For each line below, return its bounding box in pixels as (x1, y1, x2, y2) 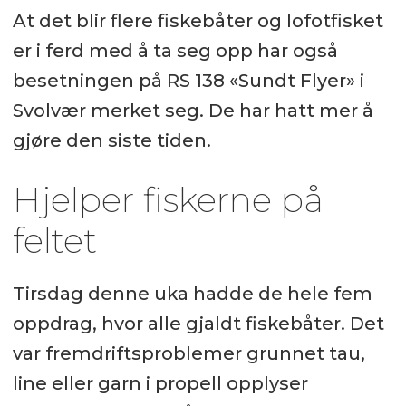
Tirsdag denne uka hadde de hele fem (12, 282, 372, 304)
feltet (12, 218, 97, 262)
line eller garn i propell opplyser (12, 372, 308, 394)
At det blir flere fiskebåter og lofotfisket (12, 9, 383, 32)
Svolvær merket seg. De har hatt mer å (12, 99, 373, 121)
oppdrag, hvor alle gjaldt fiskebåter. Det (12, 312, 384, 334)
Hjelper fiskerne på (12, 178, 324, 221)
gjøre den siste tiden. (12, 129, 211, 151)
